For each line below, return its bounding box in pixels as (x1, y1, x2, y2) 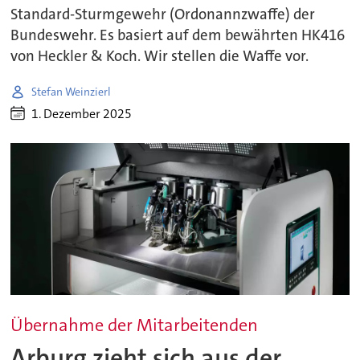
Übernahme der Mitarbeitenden (10, 313, 259, 337)
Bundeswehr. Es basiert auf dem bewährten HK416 (10, 26, 346, 46)
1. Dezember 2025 (31, 104, 133, 122)
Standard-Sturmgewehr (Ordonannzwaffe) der (10, 5, 316, 25)
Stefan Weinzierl (31, 84, 112, 99)
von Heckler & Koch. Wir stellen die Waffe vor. (10, 47, 309, 67)
